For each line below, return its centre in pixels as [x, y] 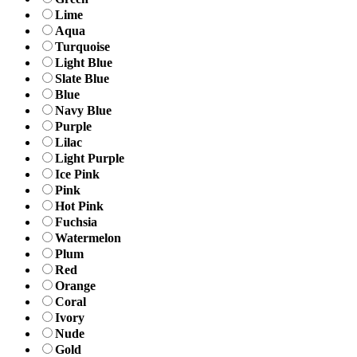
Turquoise [82, 46]
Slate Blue [82, 78]
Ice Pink [77, 174]
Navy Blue [83, 110]
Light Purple [90, 158]
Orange [75, 285]
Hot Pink [79, 206]
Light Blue [84, 62]
